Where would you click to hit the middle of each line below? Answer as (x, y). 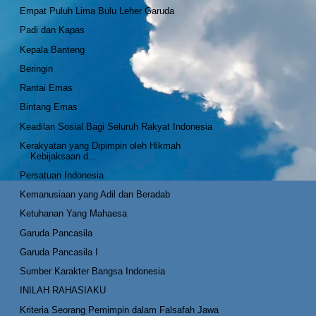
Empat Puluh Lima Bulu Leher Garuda (97, 11)
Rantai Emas (47, 88)
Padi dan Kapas (53, 30)
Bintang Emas (49, 107)
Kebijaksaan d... (64, 156)
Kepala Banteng (53, 49)
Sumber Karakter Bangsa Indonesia (93, 272)
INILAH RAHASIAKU (63, 291)
